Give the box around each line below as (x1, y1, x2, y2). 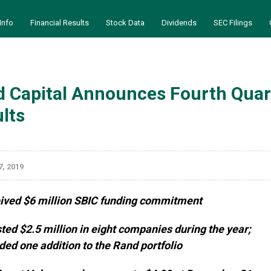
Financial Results (30, 18, 89, 27)
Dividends (162, 18, 197, 27)
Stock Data (106, 18, 145, 27)
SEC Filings (214, 18, 252, 27)
